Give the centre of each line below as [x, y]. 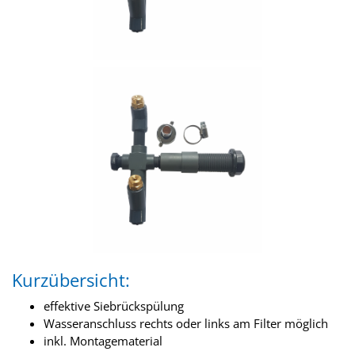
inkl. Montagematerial [103, 341]
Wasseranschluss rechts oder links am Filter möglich [186, 324]
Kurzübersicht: [71, 281]
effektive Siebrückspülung [114, 306]
